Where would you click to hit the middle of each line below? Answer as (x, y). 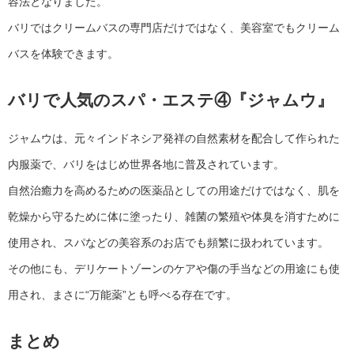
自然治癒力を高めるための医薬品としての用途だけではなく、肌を (174, 190)
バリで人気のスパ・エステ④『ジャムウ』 (171, 100)
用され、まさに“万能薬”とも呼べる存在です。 (122, 294)
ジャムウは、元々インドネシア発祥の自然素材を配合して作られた (174, 138)
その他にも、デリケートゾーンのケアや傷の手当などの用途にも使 (174, 268)
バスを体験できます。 (63, 54)
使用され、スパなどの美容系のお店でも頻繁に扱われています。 (168, 242)
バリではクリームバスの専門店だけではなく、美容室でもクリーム (174, 28)
